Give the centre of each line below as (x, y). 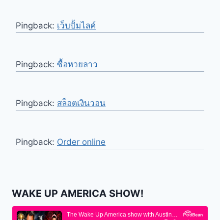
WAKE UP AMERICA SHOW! (78, 193)
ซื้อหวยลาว (77, 64)
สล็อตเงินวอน (81, 103)
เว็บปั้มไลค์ (76, 25)
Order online (81, 142)
